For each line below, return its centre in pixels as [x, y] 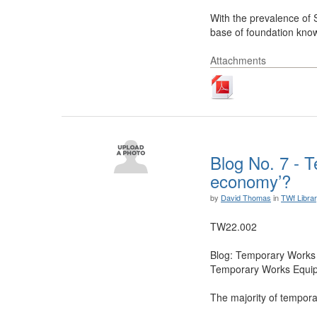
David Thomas [246, 197]
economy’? [250, 181]
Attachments [238, 60]
